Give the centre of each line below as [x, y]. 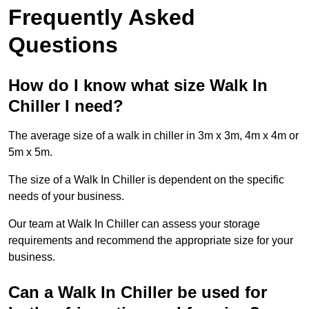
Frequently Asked [102, 18]
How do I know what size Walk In [138, 86]
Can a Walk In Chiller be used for [138, 292]
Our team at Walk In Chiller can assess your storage [134, 224]
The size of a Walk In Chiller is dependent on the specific [146, 180]
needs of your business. [66, 197]
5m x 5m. [30, 152]
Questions [63, 45]
